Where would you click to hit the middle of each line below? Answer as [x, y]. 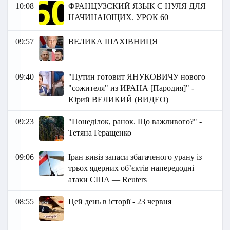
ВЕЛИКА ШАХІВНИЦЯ [113, 42]
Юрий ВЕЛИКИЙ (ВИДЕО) [119, 100]
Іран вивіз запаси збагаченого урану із [135, 157]
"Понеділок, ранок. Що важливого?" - [135, 122]
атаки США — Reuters [108, 180]
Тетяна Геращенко [100, 133]
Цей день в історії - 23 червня [120, 202]
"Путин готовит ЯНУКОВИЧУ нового [137, 77]
